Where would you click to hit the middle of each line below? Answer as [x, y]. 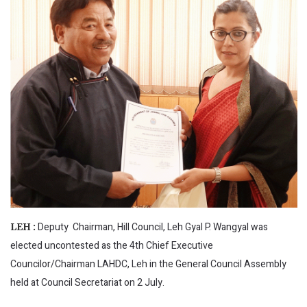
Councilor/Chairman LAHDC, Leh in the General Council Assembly [148, 264]
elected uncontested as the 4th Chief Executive [112, 245]
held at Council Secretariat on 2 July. [89, 282]
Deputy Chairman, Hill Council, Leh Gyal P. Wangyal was [153, 227]
